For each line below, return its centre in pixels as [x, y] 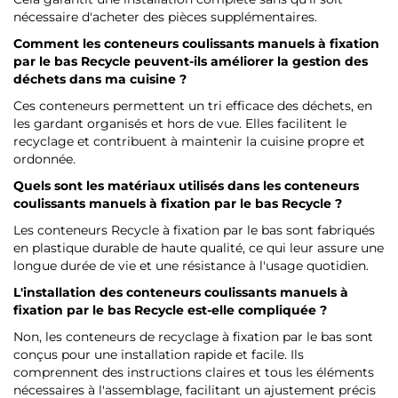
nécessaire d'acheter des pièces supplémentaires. [165, 17]
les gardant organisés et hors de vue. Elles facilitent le [180, 124]
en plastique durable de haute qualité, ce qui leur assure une [199, 248]
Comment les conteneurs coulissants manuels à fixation [196, 44]
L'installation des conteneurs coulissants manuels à [181, 293]
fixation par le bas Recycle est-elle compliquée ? [170, 310]
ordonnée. [44, 159]
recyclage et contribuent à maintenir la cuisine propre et [189, 142]
